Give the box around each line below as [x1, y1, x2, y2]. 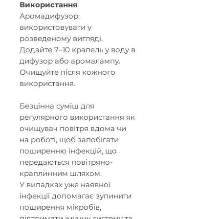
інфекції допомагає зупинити [20, 191, 131, 200]
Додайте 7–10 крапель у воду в [20, 44, 135, 54]
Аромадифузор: [20, 11, 80, 21]
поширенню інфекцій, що [20, 146, 117, 155]
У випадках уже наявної [20, 179, 110, 189]
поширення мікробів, [20, 202, 101, 212]
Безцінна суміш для [20, 101, 94, 110]
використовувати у [20, 22, 91, 32]
